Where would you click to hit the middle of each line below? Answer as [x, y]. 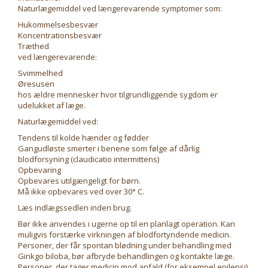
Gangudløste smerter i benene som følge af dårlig [109, 148]
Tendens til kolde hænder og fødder [83, 138]
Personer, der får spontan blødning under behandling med [125, 245]
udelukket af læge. [52, 105]
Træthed [33, 46]
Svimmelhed [40, 73]
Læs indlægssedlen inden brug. [75, 208]
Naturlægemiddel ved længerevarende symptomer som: [120, 8]
